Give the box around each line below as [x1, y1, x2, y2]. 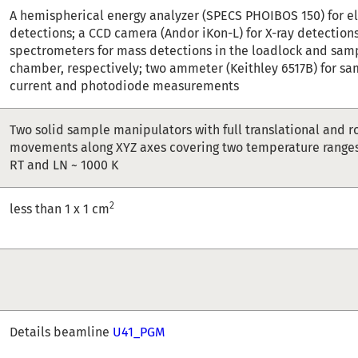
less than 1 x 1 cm [10, 201, 110, 217]
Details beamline [10, 324, 113, 340]
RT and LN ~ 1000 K [10, 157, 119, 173]
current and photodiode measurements [10, 78, 240, 93]
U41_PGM [113, 324, 165, 340]
